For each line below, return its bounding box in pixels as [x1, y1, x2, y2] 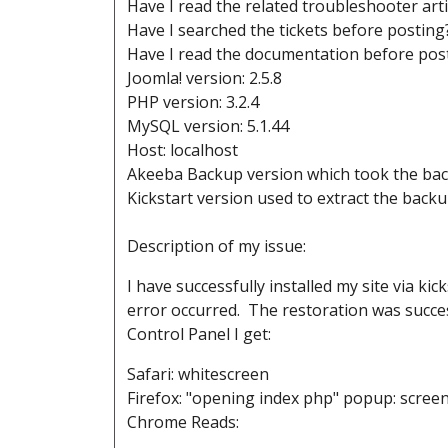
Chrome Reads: [127, 411, 239, 434]
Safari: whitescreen [127, 363, 269, 386]
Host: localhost [127, 139, 238, 162]
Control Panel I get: [127, 323, 271, 346]
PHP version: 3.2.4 [127, 91, 259, 114]
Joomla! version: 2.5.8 [127, 67, 282, 90]
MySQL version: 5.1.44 [127, 115, 289, 138]
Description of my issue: [127, 235, 306, 258]
